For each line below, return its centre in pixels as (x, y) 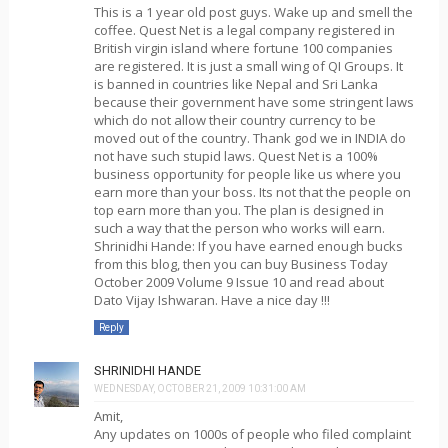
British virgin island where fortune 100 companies (243, 47)
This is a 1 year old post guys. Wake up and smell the (253, 11)
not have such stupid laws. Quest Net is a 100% (235, 155)
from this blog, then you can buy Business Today (240, 263)
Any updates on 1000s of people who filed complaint (252, 434)
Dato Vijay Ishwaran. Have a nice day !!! (211, 299)
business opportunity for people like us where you (247, 173)
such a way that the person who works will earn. (239, 227)
